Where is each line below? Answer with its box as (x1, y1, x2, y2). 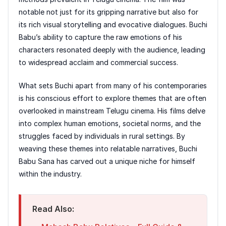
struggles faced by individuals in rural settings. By (19, 132, 185, 141)
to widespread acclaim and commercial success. (19, 58, 178, 67)
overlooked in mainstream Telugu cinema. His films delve (19, 106, 205, 116)
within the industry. (19, 169, 82, 179)
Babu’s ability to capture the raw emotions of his (19, 33, 182, 42)
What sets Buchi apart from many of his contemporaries (19, 81, 207, 90)
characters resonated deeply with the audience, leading (19, 45, 205, 54)
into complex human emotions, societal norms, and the (19, 119, 201, 128)
